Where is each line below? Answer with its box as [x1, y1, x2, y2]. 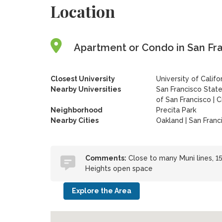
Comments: [85, 154, 126, 162]
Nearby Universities [50, 85, 121, 93]
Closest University [50, 75, 115, 83]
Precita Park [156, 106, 196, 114]
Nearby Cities [50, 116, 99, 124]
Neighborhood [50, 106, 103, 114]
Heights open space [85, 165, 153, 172]
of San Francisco [156, 96, 211, 104]
